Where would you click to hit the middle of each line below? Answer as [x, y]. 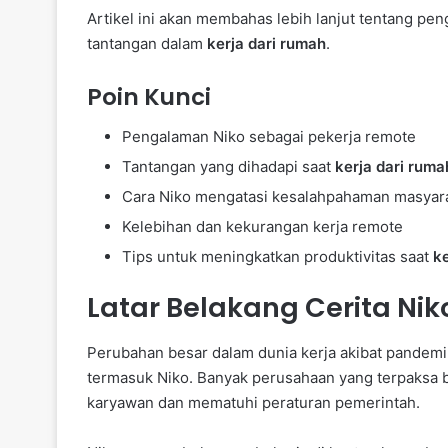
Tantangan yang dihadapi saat [228, 167]
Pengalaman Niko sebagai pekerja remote [269, 137]
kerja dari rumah [266, 43]
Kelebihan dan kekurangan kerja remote [262, 227]
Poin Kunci [149, 96]
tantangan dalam [147, 43]
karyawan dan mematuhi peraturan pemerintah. [253, 402]
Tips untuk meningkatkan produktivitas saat [277, 257]
